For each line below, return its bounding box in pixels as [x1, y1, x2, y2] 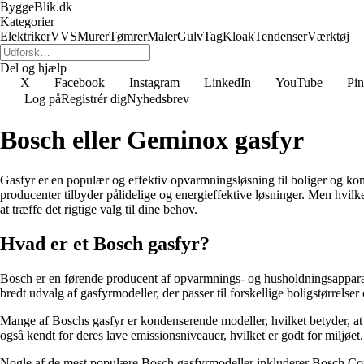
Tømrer [109, 29, 147, 43]
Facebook [54, 76, 105, 89]
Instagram [129, 76, 180, 89]
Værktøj [307, 29, 349, 43]
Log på [24, 92, 61, 106]
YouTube [275, 76, 323, 89]
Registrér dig [61, 92, 127, 106]
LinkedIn [204, 76, 251, 89]
